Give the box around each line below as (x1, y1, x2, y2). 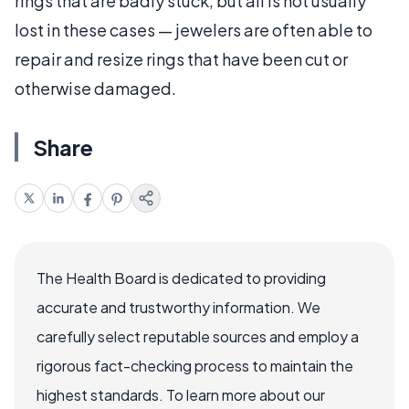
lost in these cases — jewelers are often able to (15, 19, 372, 40)
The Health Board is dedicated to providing (37, 268, 326, 288)
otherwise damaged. (15, 78, 176, 99)
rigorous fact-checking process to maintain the (37, 356, 353, 375)
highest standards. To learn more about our (37, 385, 325, 404)
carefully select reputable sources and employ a (37, 327, 359, 346)
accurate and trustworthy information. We (37, 298, 320, 317)
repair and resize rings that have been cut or (15, 48, 348, 69)
